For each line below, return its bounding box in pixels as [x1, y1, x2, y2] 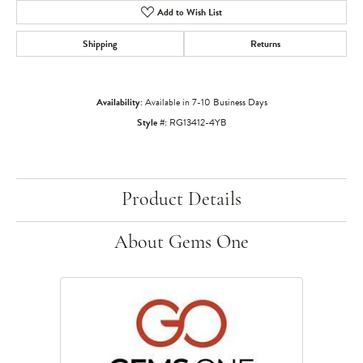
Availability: [96, 95, 143, 109]
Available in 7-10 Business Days [144, 95, 267, 109]
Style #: [136, 115, 167, 130]
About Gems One [114, 233, 249, 253]
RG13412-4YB [169, 115, 227, 130]
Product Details [122, 190, 241, 210]
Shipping [83, 36, 117, 51]
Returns [250, 36, 280, 51]
